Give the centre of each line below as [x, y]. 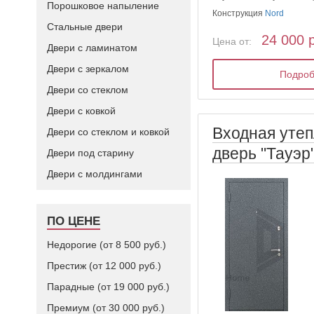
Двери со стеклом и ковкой [108, 132]
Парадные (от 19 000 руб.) [108, 287]
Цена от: [232, 41]
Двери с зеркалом [88, 69]
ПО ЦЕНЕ [74, 221]
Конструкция [239, 13]
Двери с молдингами [95, 174]
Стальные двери [85, 27]
